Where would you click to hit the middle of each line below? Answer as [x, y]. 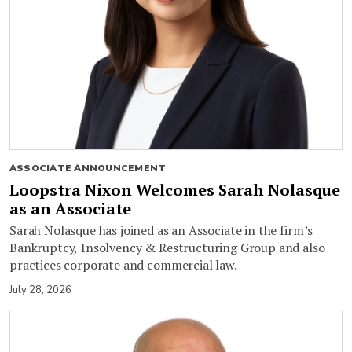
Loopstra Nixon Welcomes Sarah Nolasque [175, 189]
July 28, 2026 [40, 290]
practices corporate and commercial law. [123, 264]
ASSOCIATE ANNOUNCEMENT [88, 168]
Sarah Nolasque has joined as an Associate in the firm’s [161, 230]
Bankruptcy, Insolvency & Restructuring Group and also [167, 247]
